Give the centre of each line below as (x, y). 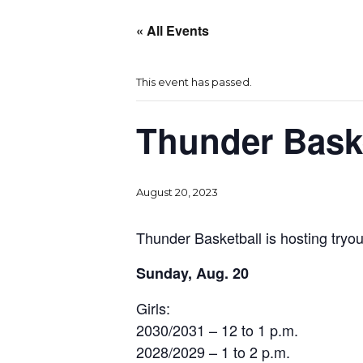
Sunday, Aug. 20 (192, 273)
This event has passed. (194, 81)
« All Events (173, 30)
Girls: (153, 307)
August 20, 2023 (177, 192)
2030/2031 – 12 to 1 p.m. (217, 329)
